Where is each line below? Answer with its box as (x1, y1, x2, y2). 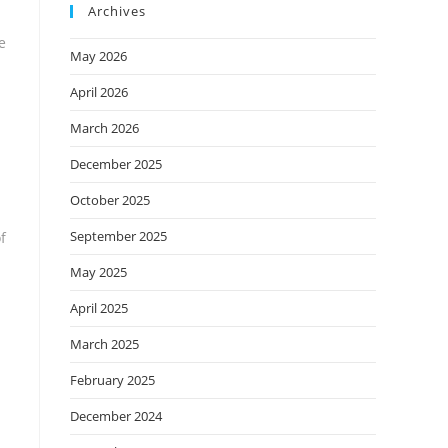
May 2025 (70, 263, 127, 281)
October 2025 (70, 191, 150, 209)
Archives (88, 2, 146, 20)
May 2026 (70, 47, 127, 65)
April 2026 (70, 83, 128, 101)
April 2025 (70, 299, 128, 317)
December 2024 (70, 407, 162, 425)
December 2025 (70, 155, 162, 173)
